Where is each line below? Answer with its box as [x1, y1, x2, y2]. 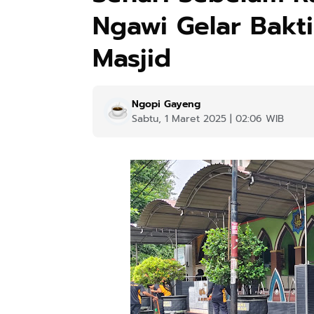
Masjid [93, 39, 171, 77]
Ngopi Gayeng [132, 96, 200, 111]
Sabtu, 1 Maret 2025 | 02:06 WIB [132, 111, 284, 126]
